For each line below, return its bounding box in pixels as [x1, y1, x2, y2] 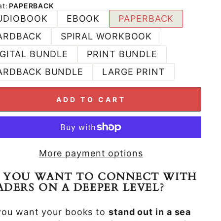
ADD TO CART [56, 95, 126, 104]
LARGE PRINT [102, 67, 165, 77]
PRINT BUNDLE [87, 49, 158, 59]
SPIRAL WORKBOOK [60, 31, 152, 41]
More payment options [38, 148, 143, 158]
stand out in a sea [109, 207, 191, 217]
